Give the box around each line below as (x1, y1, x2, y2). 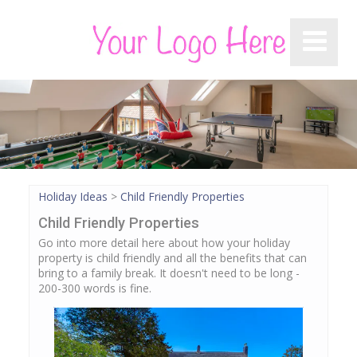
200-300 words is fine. (38, 280, 151, 296)
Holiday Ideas (38, 189, 108, 205)
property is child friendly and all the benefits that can (38, 250, 307, 266)
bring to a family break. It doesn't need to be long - (38, 265, 300, 281)
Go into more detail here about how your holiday (38, 235, 290, 251)
